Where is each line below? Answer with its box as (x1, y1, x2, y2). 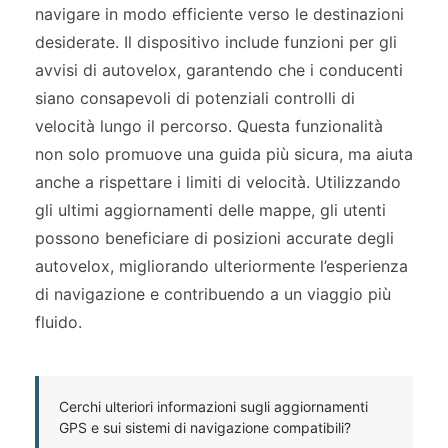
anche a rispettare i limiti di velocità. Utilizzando (35, 171, 401, 192)
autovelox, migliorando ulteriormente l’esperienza (35, 255, 408, 276)
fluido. (35, 311, 82, 332)
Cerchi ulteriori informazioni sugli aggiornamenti (59, 397, 368, 415)
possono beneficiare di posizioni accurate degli (35, 227, 394, 248)
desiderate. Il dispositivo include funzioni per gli (35, 31, 397, 52)
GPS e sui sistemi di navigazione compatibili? (59, 418, 351, 436)
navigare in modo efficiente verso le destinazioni (35, 3, 404, 24)
